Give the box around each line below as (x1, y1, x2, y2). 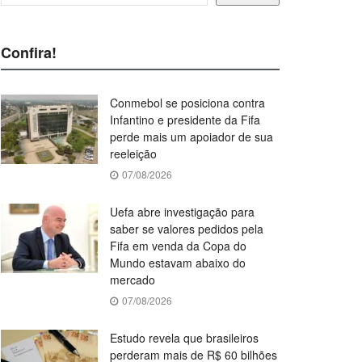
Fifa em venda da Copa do (110, 238, 246, 255)
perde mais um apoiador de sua (110, 128, 273, 145)
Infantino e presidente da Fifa (110, 112, 260, 128)
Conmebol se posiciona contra (110, 95, 265, 112)
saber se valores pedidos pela (110, 221, 263, 238)
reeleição (110, 145, 157, 162)
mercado (110, 271, 155, 288)
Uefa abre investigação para (110, 204, 255, 221)
